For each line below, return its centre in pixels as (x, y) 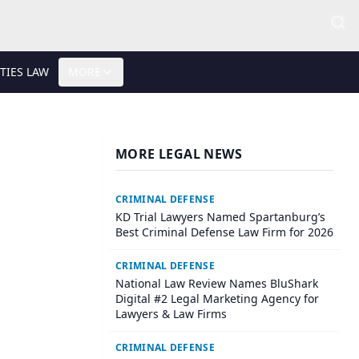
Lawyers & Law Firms (171, 314)
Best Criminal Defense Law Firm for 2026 (224, 232)
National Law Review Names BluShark (217, 283)
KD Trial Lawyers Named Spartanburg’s (220, 217)
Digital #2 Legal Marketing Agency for (217, 298)
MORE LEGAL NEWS (179, 154)
